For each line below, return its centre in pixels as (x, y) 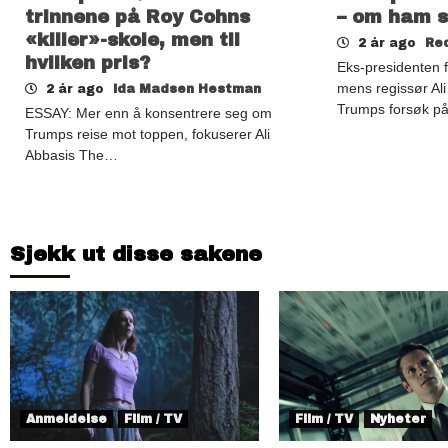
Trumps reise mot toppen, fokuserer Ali (147, 133)
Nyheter (397, 418)
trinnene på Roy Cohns (137, 16)
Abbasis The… (71, 154)
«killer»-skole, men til (132, 39)
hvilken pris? (87, 62)
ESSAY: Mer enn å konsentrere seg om (148, 112)
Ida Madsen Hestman (187, 88)
